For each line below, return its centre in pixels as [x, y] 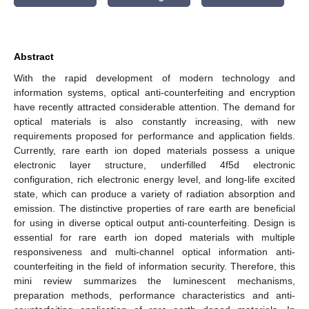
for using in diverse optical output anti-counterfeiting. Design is [154, 222]
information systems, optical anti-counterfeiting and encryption [154, 92]
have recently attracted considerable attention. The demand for [154, 107]
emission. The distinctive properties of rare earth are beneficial [154, 208]
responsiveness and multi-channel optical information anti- [154, 251]
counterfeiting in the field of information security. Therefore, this [154, 266]
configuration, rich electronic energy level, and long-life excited [154, 179]
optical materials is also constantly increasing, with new [154, 121]
